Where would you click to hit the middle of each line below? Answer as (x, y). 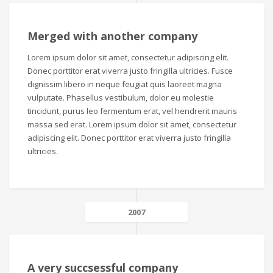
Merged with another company (112, 36)
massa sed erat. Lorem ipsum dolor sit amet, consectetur (132, 124)
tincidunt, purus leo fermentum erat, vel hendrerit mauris (132, 111)
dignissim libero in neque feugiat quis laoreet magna (125, 84)
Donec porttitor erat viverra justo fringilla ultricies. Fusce (130, 71)
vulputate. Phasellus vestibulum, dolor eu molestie (121, 97)
